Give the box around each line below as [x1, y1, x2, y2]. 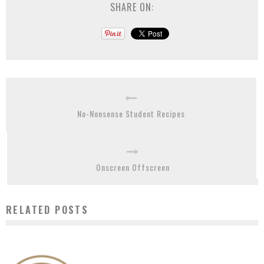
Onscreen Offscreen [95, 160, 170, 173]
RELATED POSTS [6, 202, 89, 217]
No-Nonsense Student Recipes [77, 107, 185, 120]
